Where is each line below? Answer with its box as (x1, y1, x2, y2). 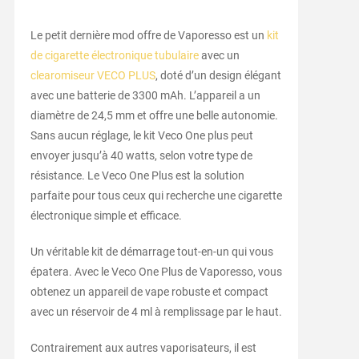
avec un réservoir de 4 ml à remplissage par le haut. (30, 305, 282, 319)
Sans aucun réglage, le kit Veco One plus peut (30, 129, 253, 143)
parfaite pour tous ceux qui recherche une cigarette (30, 189, 282, 203)
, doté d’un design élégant (155, 69, 281, 83)
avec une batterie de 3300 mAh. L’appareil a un (30, 89, 260, 103)
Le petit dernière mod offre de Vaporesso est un (30, 29, 267, 42)
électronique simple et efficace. (30, 209, 182, 223)
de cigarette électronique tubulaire (30, 49, 199, 63)
